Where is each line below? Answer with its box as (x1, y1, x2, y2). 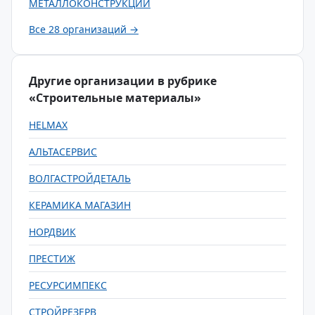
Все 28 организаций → (29, 22, 139, 36)
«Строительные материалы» (29, 90, 201, 105)
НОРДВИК (29, 225, 76, 238)
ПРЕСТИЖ (29, 252, 75, 265)
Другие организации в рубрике (29, 73, 217, 89)
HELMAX (29, 118, 67, 131)
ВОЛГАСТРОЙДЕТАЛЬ (29, 172, 131, 185)
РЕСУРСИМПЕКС (29, 278, 107, 292)
